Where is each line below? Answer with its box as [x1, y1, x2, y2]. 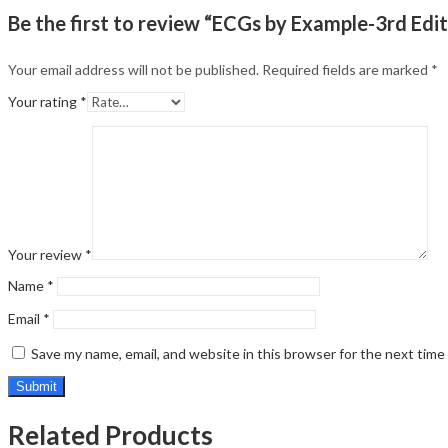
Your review [8, 246, 85, 264]
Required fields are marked [262, 61, 431, 79]
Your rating [8, 93, 80, 111]
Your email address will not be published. [8, 61, 259, 79]
